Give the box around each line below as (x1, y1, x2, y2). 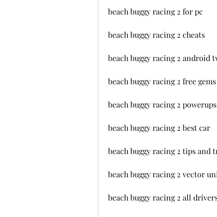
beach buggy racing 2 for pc (108, 6, 203, 16)
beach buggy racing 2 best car (108, 123, 210, 133)
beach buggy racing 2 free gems (108, 76, 216, 86)
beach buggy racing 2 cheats (108, 30, 205, 40)
